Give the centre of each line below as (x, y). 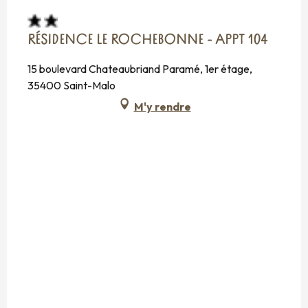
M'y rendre (162, 107)
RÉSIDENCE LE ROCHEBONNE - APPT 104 (147, 41)
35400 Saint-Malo (71, 86)
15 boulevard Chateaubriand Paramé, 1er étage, (140, 69)
